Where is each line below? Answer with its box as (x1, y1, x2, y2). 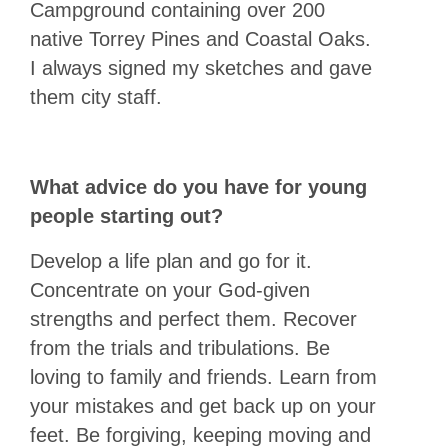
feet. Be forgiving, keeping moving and (30, 423, 371, 446)
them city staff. (30, 85, 162, 108)
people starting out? (30, 204, 223, 227)
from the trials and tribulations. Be (30, 336, 330, 359)
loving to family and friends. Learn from (30, 365, 377, 388)
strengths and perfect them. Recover (30, 307, 357, 330)
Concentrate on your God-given (30, 278, 310, 301)
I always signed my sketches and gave (30, 56, 372, 79)
